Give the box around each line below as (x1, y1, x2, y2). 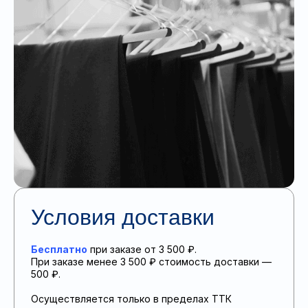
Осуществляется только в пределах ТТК (31, 293, 232, 305)
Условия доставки (31, 205, 214, 230)
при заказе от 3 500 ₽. (87, 243, 197, 256)
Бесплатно (31, 243, 87, 256)
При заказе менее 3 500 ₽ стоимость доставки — (31, 256, 272, 268)
